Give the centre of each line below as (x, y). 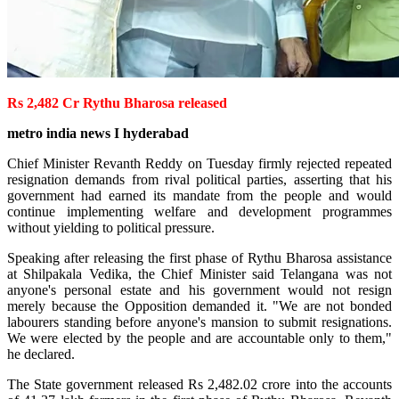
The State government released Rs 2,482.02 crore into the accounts (199, 384)
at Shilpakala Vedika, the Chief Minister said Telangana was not (199, 273)
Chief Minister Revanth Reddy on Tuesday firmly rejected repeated (199, 163)
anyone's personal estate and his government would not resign (199, 289)
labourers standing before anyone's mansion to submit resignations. (199, 322)
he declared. (41, 354)
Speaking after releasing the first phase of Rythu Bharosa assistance (199, 257)
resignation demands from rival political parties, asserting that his (199, 179)
